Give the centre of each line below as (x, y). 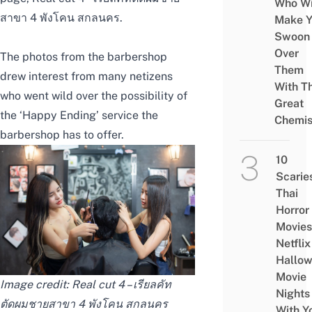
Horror (292, 210)
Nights (292, 294)
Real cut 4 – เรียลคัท (122, 285)
